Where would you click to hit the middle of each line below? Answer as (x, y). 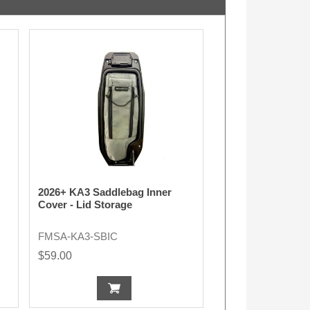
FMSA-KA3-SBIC (77, 237)
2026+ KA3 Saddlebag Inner (104, 192)
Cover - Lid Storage (85, 205)
